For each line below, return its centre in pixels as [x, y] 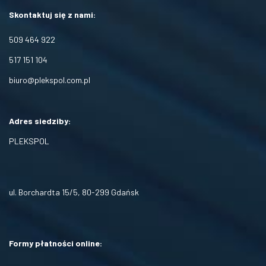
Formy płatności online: [56, 243]
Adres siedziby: [40, 121]
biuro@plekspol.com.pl [50, 80]
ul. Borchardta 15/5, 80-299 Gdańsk [74, 192]
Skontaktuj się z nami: [52, 15]
